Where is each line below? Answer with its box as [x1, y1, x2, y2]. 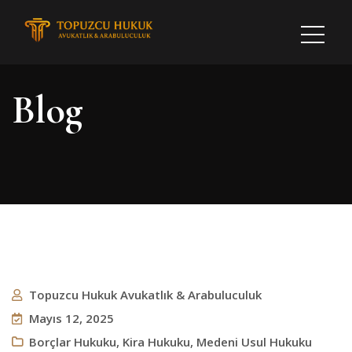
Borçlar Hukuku [29, 334, 116, 350]
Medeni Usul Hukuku [196, 334, 312, 350]
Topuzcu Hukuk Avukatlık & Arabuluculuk [29, 287, 262, 302]
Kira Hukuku [123, 334, 190, 350]
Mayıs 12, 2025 [29, 310, 114, 326]
